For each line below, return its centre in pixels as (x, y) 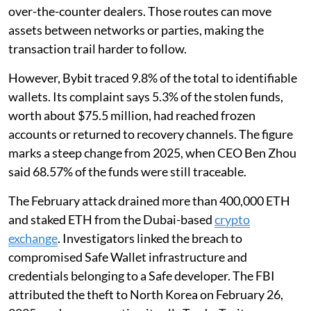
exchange (33, 238)
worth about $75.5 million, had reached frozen (132, 116)
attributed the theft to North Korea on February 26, (146, 295)
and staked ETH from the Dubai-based (111, 220)
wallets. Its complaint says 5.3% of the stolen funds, (146, 97)
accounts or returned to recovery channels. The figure (151, 134)
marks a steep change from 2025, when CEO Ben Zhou (152, 153)
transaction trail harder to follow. (98, 49)
